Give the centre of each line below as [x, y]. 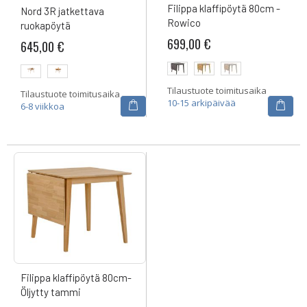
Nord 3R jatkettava [62, 11]
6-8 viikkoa [42, 106]
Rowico [184, 22]
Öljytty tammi [51, 292]
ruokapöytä [46, 26]
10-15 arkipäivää [201, 103]
